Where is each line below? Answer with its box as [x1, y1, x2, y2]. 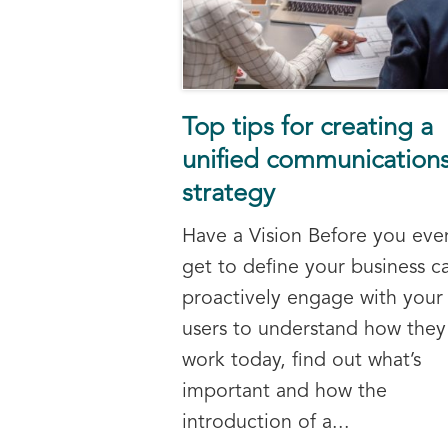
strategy [182, 182, 275, 208]
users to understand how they [182, 320, 446, 341]
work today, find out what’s [182, 351, 421, 372]
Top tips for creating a [182, 116, 433, 142]
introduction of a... [182, 413, 350, 434]
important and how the [182, 382, 387, 403]
